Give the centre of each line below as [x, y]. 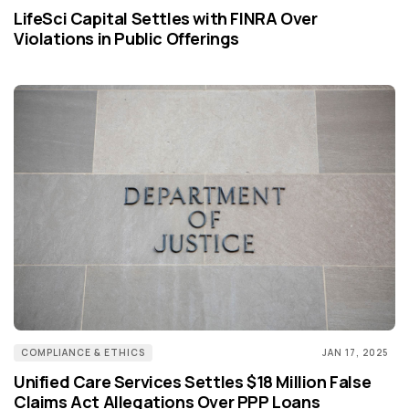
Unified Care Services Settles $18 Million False [193, 381]
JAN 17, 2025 [355, 352]
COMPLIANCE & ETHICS [83, 352]
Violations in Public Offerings [127, 38]
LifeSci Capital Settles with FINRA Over [166, 18]
